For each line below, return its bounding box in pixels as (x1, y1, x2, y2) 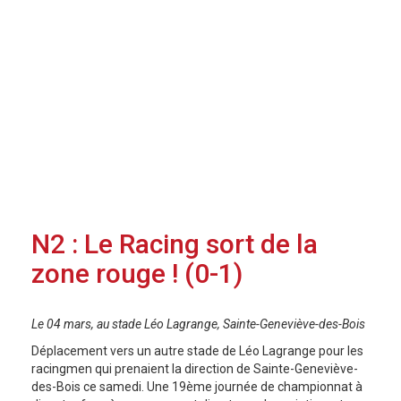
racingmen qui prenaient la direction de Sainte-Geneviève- (31, 362, 358, 376)
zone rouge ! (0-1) (31, 258, 243, 289)
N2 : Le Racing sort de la (31, 228, 318, 260)
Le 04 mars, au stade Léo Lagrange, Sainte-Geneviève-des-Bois (31, 317, 365, 331)
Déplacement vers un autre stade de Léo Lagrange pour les (31, 344, 363, 358)
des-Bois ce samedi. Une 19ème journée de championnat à (31, 380, 363, 394)
